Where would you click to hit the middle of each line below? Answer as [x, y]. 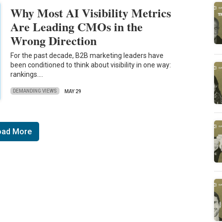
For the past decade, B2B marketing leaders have [87, 56]
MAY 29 [73, 91]
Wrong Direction [54, 40]
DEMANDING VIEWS [35, 91]
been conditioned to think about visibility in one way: [91, 65]
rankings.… [27, 75]
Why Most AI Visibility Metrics [91, 12]
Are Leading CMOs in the [77, 26]
